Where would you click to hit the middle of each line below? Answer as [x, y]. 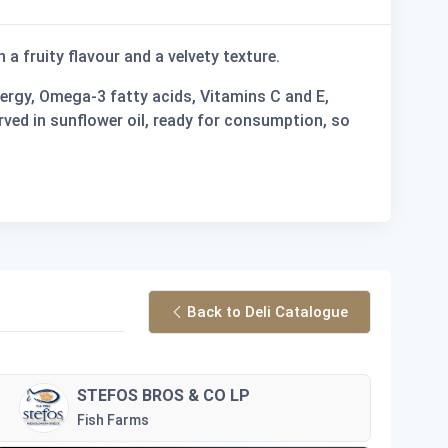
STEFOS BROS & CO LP [164, 395]
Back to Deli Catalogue [267, 311]
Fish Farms [113, 419]
